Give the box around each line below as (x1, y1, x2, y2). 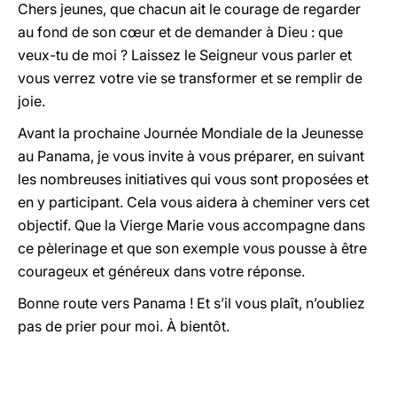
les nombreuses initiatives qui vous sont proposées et (18, 170, 369, 188)
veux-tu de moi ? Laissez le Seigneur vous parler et (18, 46, 352, 64)
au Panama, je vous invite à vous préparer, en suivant (18, 147, 364, 165)
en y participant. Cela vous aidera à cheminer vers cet (18, 193, 370, 211)
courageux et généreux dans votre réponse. (18, 262, 305, 280)
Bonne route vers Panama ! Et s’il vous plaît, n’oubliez (18, 294, 365, 312)
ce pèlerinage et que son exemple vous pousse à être (18, 239, 367, 257)
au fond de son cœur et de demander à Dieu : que (18, 23, 343, 41)
